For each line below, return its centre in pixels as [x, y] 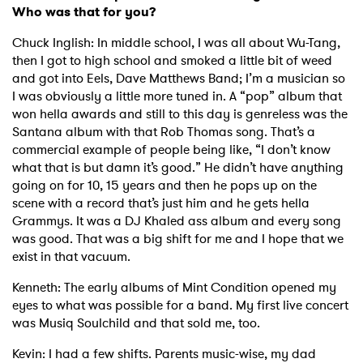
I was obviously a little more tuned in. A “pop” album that [177, 96]
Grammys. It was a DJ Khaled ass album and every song [177, 221]
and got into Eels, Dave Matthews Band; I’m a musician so [179, 79]
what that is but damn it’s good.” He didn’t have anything [178, 168]
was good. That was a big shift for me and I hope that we [178, 239]
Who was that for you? [84, 12]
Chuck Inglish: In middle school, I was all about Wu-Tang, [176, 43]
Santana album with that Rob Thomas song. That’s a [164, 132]
